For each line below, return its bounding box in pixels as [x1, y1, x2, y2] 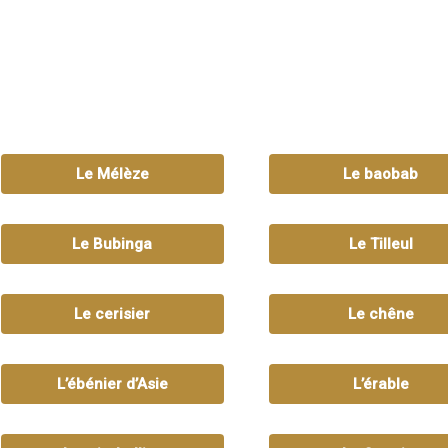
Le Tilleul [348, 234, 413, 253]
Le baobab [343, 164, 418, 183]
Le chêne [347, 304, 414, 323]
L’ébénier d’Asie [56, 374, 168, 393]
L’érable [352, 374, 409, 393]
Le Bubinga [72, 234, 153, 253]
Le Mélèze [75, 164, 149, 183]
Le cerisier [74, 304, 151, 323]
